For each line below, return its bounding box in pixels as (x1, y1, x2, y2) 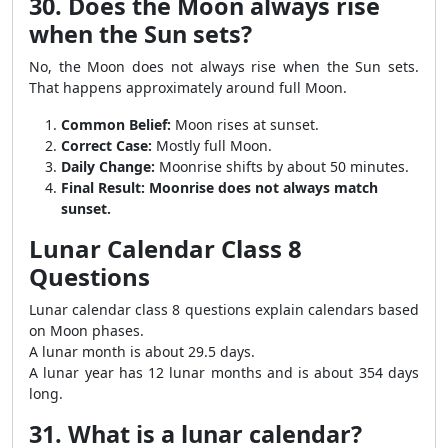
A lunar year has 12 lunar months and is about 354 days (29, 363, 419, 382)
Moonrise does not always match (149, 178, 378, 197)
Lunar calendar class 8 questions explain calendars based (29, 300, 419, 319)
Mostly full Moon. (152, 136, 272, 155)
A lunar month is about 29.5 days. (29, 342, 255, 361)
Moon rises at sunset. (171, 115, 319, 134)
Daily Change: (61, 157, 155, 176)
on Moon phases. (29, 321, 144, 340)
